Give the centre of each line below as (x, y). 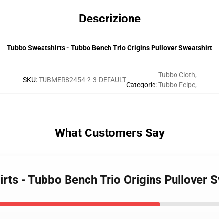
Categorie (141, 85)
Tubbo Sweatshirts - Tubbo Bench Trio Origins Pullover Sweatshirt (109, 48)
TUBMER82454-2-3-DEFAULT (82, 80)
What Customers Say (109, 133)
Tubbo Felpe (176, 85)
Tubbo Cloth (176, 75)
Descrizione (109, 19)
